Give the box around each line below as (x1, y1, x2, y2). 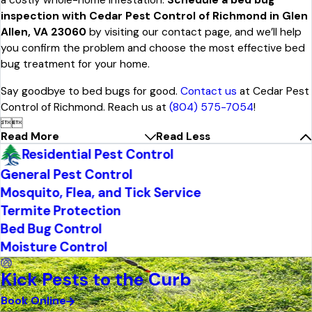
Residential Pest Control (22, 146, 174, 164)
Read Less (156, 130, 210, 144)
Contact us (180, 84, 237, 99)
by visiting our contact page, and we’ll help (86, 25, 302, 40)
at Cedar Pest (237, 84, 309, 99)
